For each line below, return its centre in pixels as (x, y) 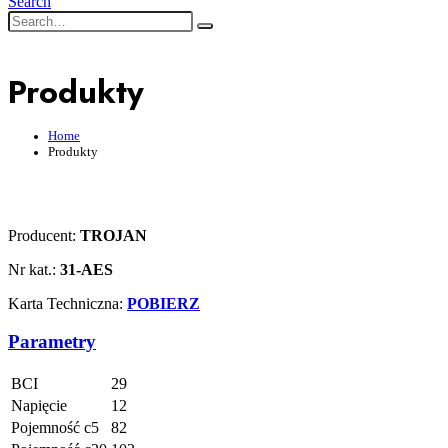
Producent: (44, 235)
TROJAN (113, 235)
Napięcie (39, 405)
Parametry (52, 342)
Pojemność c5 (55, 427)
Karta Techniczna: (67, 303)
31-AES (86, 269)
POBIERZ (163, 303)
